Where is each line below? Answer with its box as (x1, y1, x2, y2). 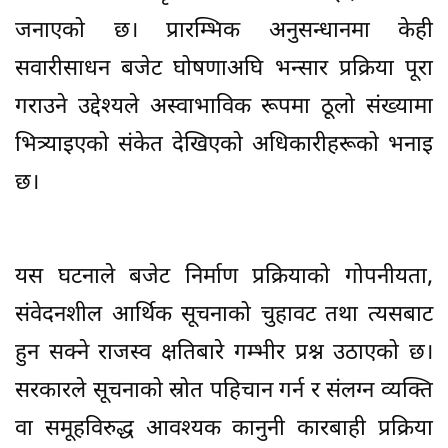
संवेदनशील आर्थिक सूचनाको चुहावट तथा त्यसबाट (15, 300, 433, 330)
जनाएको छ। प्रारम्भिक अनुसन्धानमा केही (15, 16, 433, 46)
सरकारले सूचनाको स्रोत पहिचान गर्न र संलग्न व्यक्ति (15, 376, 433, 406)
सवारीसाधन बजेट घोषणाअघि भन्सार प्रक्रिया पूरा (15, 54, 433, 84)
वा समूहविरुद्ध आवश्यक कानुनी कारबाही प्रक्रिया (15, 414, 433, 444)
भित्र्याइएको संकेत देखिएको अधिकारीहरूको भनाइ (15, 130, 433, 160)
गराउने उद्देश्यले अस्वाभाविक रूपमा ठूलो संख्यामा (15, 92, 433, 122)
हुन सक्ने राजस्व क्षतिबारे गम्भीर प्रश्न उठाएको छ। (15, 338, 433, 368)
